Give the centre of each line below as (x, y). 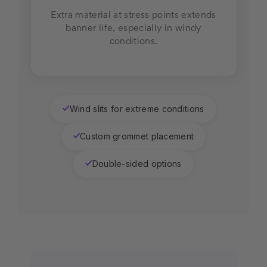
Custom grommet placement (137, 136)
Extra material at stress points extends (133, 16)
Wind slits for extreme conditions (137, 109)
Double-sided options (137, 164)
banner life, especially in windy (133, 29)
